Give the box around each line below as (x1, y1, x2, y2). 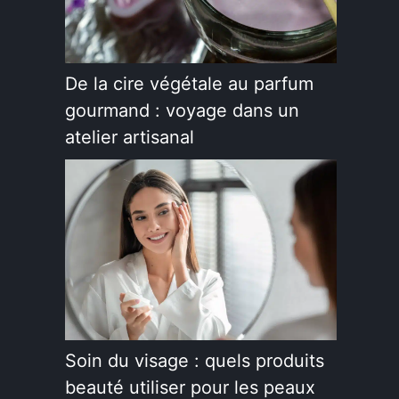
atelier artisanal (64, 126, 194, 148)
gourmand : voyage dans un (64, 99, 299, 121)
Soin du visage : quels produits (64, 350, 324, 372)
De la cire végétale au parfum (64, 72, 313, 94)
